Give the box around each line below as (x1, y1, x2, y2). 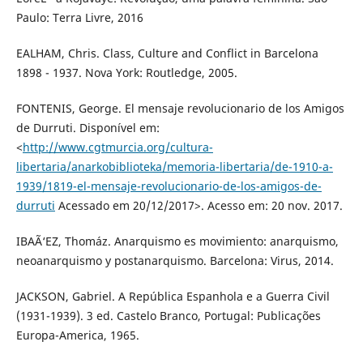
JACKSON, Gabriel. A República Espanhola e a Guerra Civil (15, 288, 330, 305)
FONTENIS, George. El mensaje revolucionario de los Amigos (15, 100, 344, 117)
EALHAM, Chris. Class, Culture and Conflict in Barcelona (15, 45, 318, 62)
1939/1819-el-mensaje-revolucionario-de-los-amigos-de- (15, 178, 322, 194)
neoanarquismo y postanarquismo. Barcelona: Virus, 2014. (15, 253, 334, 269)
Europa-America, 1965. (15, 327, 139, 344)
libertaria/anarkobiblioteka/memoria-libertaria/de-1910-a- (15, 159, 333, 175)
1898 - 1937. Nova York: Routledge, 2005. (15, 65, 237, 81)
